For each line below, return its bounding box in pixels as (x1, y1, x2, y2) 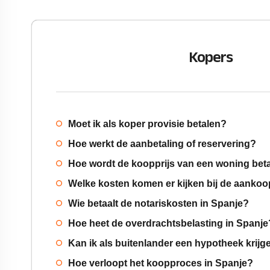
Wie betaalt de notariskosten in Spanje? (68, 198, 249, 209)
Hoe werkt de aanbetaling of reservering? (68, 139, 256, 149)
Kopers (188, 42, 233, 72)
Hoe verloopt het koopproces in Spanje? (68, 258, 253, 268)
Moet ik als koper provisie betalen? (68, 119, 227, 129)
